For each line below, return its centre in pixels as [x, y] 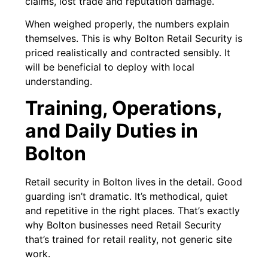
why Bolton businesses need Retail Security [124, 225]
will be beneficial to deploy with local [110, 67]
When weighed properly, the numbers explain [127, 24]
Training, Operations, [124, 108]
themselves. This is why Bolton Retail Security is [134, 38]
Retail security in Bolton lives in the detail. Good [134, 182]
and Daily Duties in [112, 131]
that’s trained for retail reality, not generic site [129, 240]
